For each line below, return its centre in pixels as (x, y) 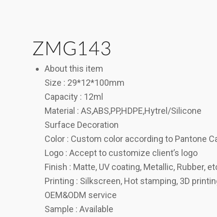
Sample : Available (79, 209)
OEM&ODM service (81, 195)
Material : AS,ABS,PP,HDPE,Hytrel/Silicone (123, 111)
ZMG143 (72, 50)
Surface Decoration (82, 125)
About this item (74, 69)
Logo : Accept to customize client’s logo (121, 153)
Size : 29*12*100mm (85, 83)
